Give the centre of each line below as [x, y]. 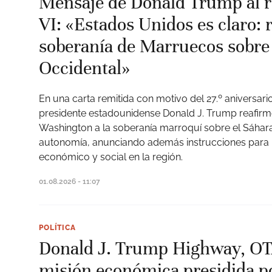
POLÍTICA [57, 228]
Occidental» [84, 68]
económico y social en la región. [111, 157]
